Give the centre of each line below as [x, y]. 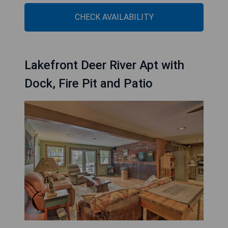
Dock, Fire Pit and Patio [89, 84]
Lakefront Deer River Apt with [104, 65]
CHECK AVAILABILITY [114, 17]
